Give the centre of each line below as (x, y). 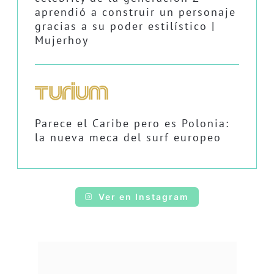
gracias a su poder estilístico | (125, 26)
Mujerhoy (62, 40)
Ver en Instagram (144, 196)
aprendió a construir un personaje (135, 12)
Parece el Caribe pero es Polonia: (132, 124)
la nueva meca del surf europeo (128, 138)
